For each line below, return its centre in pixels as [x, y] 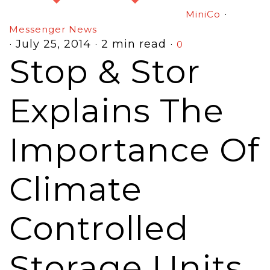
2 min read [134, 44]
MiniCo [203, 14]
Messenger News [53, 30]
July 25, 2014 [53, 44]
